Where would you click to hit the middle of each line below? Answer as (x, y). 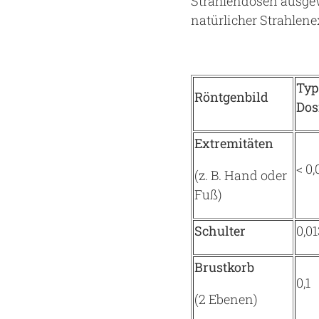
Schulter (220, 231)
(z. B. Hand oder (241, 175)
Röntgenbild (231, 97)
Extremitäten (234, 143)
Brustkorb (224, 267)
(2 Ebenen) (226, 299)
